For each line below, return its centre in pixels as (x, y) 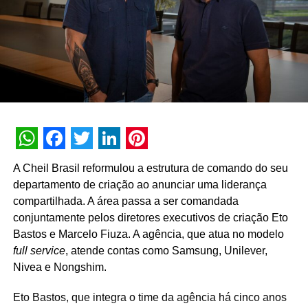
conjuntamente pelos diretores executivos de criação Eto (150, 218)
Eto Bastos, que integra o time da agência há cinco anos (150, 298)
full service (39, 251)
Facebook (89, 161)
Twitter (104, 161)
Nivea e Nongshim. (59, 267)
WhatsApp (65, 161)
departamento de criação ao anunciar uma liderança (140, 185)
